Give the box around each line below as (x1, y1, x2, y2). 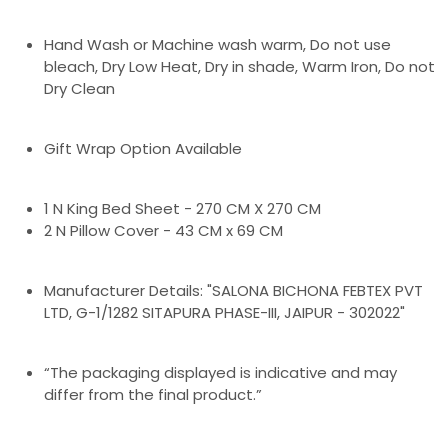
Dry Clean (44, 78, 115, 100)
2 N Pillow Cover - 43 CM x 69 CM (44, 220, 283, 242)
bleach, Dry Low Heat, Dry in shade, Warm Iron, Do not (44, 56, 435, 78)
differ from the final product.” (44, 384, 262, 406)
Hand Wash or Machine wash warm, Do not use (44, 34, 391, 56)
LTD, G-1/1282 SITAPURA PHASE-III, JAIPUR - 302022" (44, 302, 405, 324)
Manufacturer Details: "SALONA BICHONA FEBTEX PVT (44, 280, 423, 302)
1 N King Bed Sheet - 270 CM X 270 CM (44, 198, 321, 220)
